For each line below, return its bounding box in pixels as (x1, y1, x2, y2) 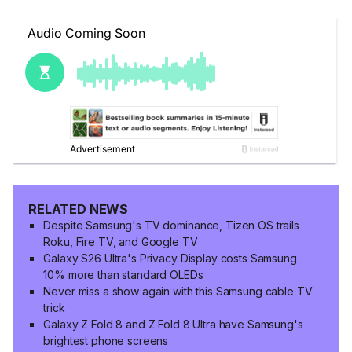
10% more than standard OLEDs (43, 268, 203, 282)
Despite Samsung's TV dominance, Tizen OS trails (43, 218, 299, 233)
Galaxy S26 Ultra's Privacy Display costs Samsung (43, 251, 297, 266)
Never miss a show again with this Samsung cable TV (43, 284, 313, 299)
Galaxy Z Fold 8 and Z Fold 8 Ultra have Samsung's (43, 317, 303, 332)
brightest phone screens (43, 334, 169, 348)
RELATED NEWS (28, 201, 129, 218)
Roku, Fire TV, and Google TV (43, 235, 198, 249)
